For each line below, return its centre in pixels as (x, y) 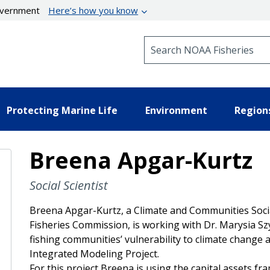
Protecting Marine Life (62, 110)
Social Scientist (68, 185)
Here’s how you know (93, 10)
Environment (176, 110)
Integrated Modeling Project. (94, 253)
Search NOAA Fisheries (193, 41)
